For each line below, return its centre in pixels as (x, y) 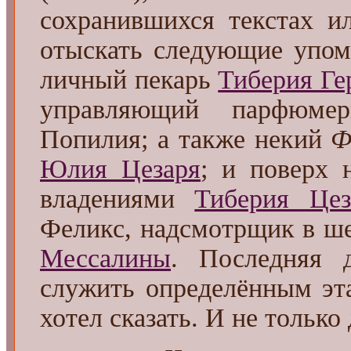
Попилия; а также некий (186, 139)
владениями (118, 198)
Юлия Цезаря (120, 168)
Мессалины (105, 258)
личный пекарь (129, 79)
